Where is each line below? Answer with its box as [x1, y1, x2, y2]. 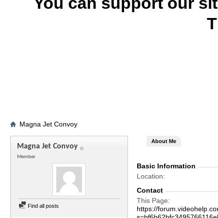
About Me [151, 138, 176, 144]
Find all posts [26, 203, 59, 209]
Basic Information [137, 162, 196, 170]
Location [137, 172, 163, 180]
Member [17, 154, 36, 160]
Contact [137, 186, 163, 194]
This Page [137, 197, 168, 204]
